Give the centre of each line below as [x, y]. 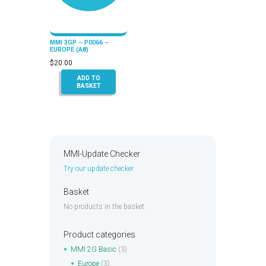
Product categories [99, 235]
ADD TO [88, 78]
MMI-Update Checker [102, 154]
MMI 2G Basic [93, 250]
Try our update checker [98, 169]
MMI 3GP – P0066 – [79, 42]
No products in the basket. [104, 207]
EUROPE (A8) [69, 49]
